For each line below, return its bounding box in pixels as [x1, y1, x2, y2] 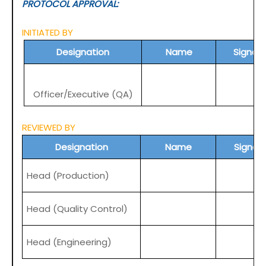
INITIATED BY [22, 26, 73, 39]
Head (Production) [27, 169, 110, 182]
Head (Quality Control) [27, 202, 128, 216]
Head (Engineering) [27, 236, 112, 249]
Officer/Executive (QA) [33, 88, 133, 101]
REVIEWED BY [22, 121, 75, 134]
